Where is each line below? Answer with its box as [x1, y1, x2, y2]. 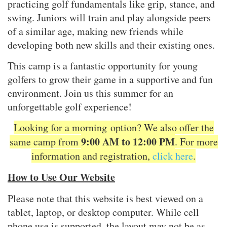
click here [153, 149, 193, 163]
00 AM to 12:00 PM [89, 134, 175, 149]
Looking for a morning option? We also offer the [13, 121, 214, 134]
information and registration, [31, 149, 153, 163]
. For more [174, 135, 218, 148]
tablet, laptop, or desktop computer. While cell [8, 205, 199, 219]
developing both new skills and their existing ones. [8, 38, 215, 52]
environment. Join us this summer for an [8, 86, 173, 100]
